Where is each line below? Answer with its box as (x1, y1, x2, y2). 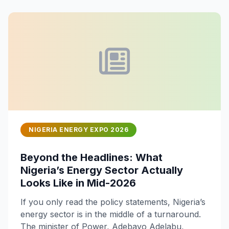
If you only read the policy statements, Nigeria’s (20, 197, 205, 207)
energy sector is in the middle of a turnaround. (20, 209, 201, 219)
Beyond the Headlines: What (20, 151, 163, 164)
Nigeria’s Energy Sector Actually (20, 164, 183, 176)
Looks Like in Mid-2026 (20, 177, 136, 189)
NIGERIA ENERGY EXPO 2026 (29, 126, 128, 133)
